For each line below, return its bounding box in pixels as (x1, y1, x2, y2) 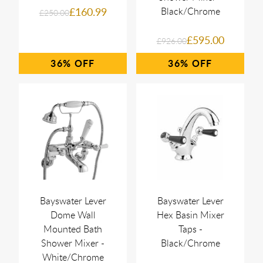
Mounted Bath (43, 222, 102, 235)
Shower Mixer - (41, 237, 104, 249)
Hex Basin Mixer (156, 208, 224, 221)
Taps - (178, 222, 203, 235)
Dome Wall (50, 208, 96, 221)
